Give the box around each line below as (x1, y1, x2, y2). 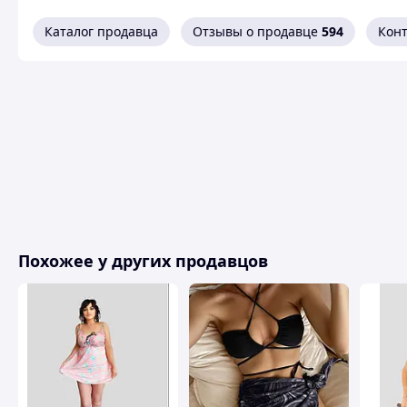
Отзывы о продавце (193, 23, 318, 40)
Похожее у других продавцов (18, 250, 268, 272)
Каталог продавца (45, 23, 158, 40)
